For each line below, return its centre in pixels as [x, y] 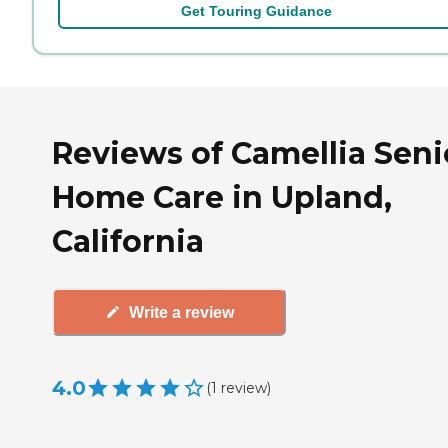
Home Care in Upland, [222, 197]
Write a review [181, 312]
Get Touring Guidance [256, 10]
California [128, 241]
